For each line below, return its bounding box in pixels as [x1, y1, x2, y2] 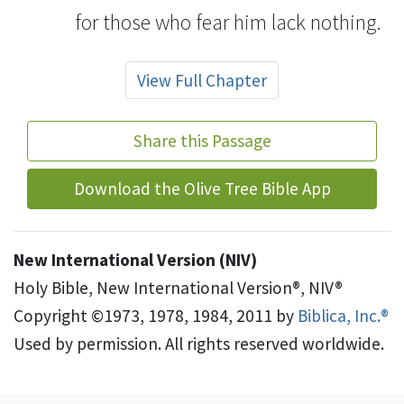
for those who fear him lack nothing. [75, 7, 381, 36]
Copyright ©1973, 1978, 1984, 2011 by [14, 304, 298, 326]
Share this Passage [133, 129, 271, 151]
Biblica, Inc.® [298, 304, 389, 326]
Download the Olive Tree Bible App [73, 177, 331, 199]
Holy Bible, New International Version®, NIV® [14, 276, 343, 298]
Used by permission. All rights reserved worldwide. [14, 332, 384, 354]
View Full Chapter [137, 69, 267, 91]
